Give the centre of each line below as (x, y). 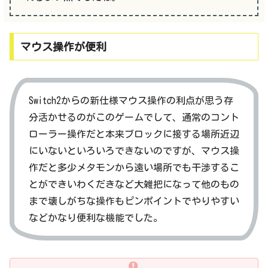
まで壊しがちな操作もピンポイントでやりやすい (134, 201)
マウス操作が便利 (63, 47)
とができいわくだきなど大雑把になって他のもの (134, 185)
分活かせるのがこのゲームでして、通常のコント (134, 118)
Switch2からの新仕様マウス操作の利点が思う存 (131, 101)
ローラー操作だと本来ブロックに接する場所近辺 (134, 134)
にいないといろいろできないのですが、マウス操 (134, 151)
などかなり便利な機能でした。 (96, 218)
